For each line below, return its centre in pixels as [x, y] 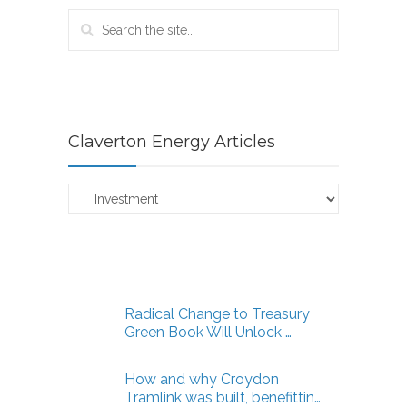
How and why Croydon [202, 380]
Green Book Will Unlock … [208, 333]
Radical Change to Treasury [217, 314]
